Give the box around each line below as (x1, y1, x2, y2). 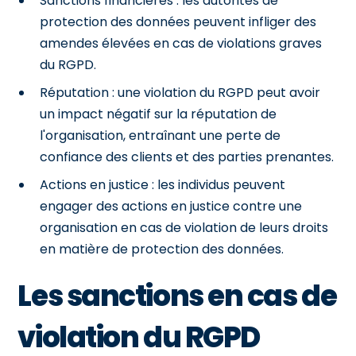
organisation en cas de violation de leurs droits (40, 218, 329, 237)
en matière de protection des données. (40, 239, 284, 258)
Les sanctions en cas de (17, 275, 337, 316)
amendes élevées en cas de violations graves (40, 33, 323, 52)
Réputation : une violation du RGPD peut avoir (40, 83, 321, 102)
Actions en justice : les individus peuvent (40, 175, 286, 194)
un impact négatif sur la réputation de (40, 104, 277, 123)
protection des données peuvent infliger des (40, 12, 317, 31)
